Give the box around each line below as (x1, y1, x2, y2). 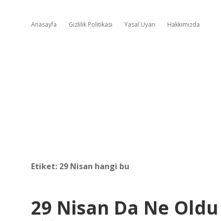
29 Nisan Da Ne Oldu (31, 195, 219, 220)
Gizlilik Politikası (69, 20, 112, 29)
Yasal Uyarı (124, 20, 155, 29)
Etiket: (31, 161, 59, 172)
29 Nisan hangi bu (59, 161, 129, 172)
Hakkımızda (167, 20, 200, 29)
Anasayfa (31, 20, 57, 29)
